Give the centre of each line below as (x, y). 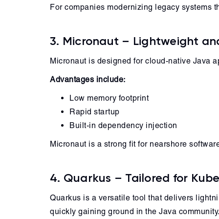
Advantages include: (88, 79)
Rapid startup (95, 112)
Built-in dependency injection (123, 125)
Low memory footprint (109, 98)
